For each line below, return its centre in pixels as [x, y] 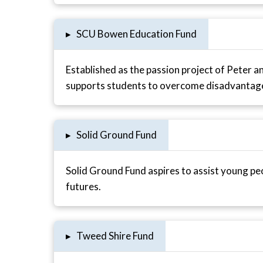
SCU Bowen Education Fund [136, 34]
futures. [84, 187]
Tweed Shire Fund [115, 236]
